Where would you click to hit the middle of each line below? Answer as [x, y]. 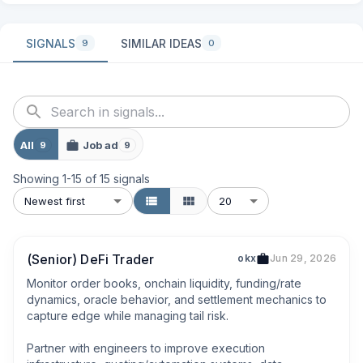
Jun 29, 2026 [303, 258]
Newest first [55, 201]
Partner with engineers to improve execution [146, 348]
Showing [38, 179]
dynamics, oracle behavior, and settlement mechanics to [177, 299]
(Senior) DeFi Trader [91, 259]
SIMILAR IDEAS [161, 43]
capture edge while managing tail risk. [128, 316]
